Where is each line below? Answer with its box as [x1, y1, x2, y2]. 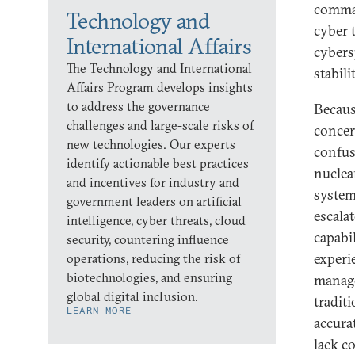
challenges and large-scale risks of [67, 117, 254, 133]
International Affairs [67, 32, 252, 59]
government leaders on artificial [67, 193, 242, 209]
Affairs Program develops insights [67, 79, 253, 95]
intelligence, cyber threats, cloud [67, 212, 246, 228]
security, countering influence [67, 231, 229, 247]
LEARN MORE [67, 304, 132, 316]
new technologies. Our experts [67, 136, 235, 152]
